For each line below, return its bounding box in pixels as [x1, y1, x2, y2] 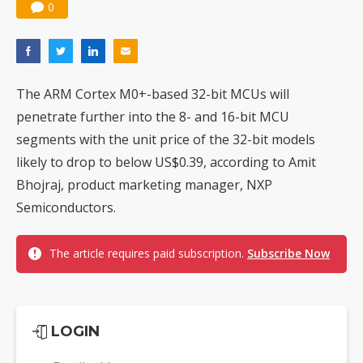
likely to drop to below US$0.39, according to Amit [16, 153, 316, 172]
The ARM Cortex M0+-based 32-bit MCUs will [16, 85, 289, 104]
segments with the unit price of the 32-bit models [16, 130, 315, 149]
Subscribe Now [247, 246, 330, 262]
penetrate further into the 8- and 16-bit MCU [16, 108, 289, 126]
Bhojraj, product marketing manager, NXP [16, 176, 272, 194]
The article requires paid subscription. [49, 246, 247, 262]
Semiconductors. [16, 199, 116, 217]
